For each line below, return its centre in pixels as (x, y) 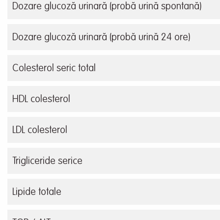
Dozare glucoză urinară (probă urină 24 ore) (101, 38)
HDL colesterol (41, 100)
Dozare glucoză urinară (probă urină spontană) (107, 7)
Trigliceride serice (47, 162)
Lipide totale (37, 193)
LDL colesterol (40, 131)
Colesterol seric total (54, 69)
